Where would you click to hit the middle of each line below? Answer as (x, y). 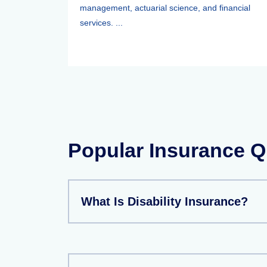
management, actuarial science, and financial (165, 8)
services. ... (101, 23)
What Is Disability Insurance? (164, 201)
